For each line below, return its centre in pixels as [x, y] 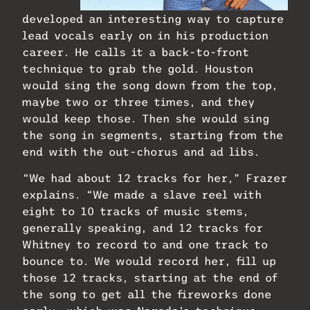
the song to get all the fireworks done [147, 294]
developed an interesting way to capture [153, 18]
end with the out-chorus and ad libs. [141, 151]
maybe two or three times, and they [138, 101]
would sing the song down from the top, [150, 85]
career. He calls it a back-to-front [136, 52]
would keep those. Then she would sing [146, 118]
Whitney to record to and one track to [145, 245]
